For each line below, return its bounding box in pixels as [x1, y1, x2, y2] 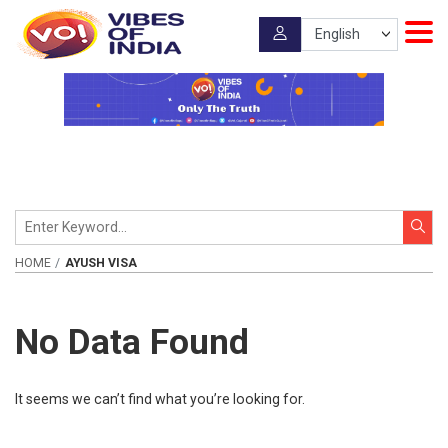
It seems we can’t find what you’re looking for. [15, 391, 305, 408]
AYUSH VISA [64, 255, 137, 270]
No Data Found [15, 320, 249, 363]
